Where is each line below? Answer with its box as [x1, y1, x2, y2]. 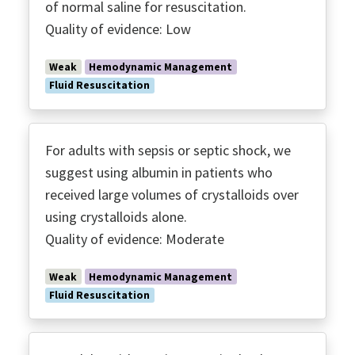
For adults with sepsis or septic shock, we [45, 140, 291, 159]
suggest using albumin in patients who [45, 162, 273, 181]
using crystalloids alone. [45, 207, 187, 226]
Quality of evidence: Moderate [45, 229, 224, 248]
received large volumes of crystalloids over [45, 185, 299, 204]
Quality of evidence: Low [45, 19, 191, 38]
